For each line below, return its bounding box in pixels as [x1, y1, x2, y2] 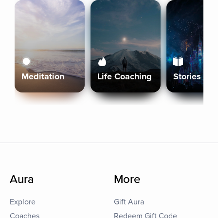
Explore [10, 197, 36, 207]
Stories [173, 71, 201, 82]
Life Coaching [97, 71, 152, 82]
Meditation [21, 71, 64, 82]
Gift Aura [114, 197, 144, 207]
